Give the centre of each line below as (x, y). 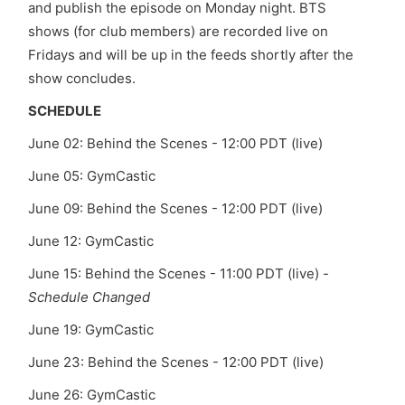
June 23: (58, 362)
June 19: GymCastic (91, 330)
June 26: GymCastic (92, 395)
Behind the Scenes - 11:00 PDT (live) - (207, 273)
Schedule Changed (89, 297)
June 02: (57, 143)
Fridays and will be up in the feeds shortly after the (191, 55)
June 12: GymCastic (91, 241)
